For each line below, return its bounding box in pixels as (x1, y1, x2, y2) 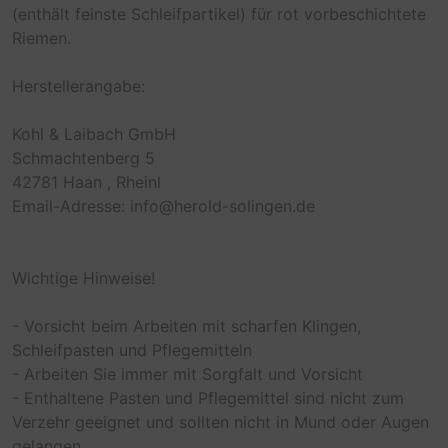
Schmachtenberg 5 (12, 148, 155, 169)
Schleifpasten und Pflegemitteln (12, 340, 252, 361)
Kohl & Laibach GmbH (12, 124, 176, 145)
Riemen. (12, 28, 71, 49)
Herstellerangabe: (12, 76, 145, 97)
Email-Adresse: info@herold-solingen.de (12, 196, 315, 217)
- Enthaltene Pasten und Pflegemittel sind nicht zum (12, 388, 404, 409)
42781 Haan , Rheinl (12, 172, 161, 193)
